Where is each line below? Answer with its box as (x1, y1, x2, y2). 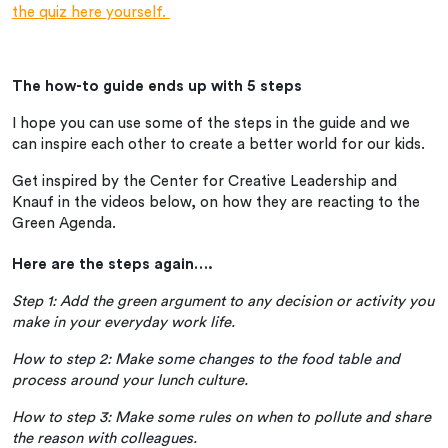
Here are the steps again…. (12, 256, 213, 272)
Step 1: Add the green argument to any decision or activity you (12, 293, 434, 309)
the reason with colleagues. (12, 430, 213, 446)
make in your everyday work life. (12, 314, 235, 330)
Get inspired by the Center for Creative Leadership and (12, 173, 397, 189)
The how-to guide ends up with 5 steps (12, 78, 302, 94)
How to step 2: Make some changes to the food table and (12, 351, 400, 367)
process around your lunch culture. (12, 372, 252, 388)
